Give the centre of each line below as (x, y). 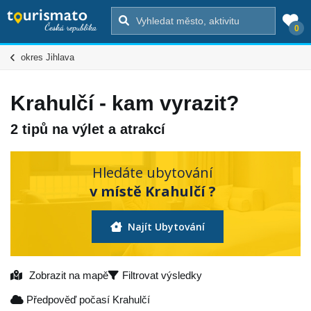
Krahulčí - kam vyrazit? (125, 103)
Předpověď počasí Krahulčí (87, 299)
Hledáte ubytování (152, 172)
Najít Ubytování (165, 226)
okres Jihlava (48, 57)
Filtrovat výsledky (162, 275)
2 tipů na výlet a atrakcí (88, 129)
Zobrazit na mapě (69, 275)
